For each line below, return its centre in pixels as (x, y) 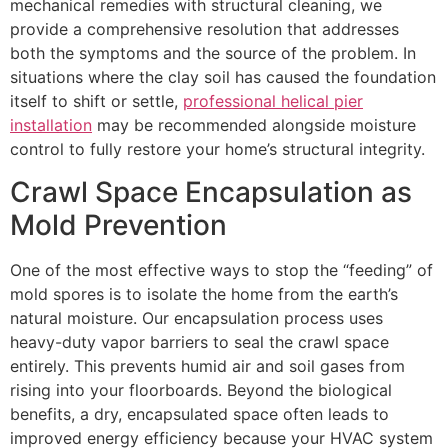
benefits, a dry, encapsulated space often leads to (199, 413)
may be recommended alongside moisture (254, 125)
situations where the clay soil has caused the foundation (223, 77)
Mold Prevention (118, 224)
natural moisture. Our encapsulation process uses (196, 317)
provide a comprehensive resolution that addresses (204, 29)
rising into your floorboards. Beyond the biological (201, 389)
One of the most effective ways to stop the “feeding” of (221, 269)
